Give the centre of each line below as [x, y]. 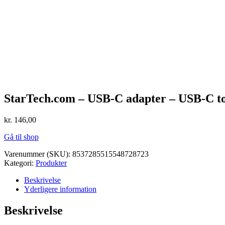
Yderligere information [60, 189]
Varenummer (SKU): [38, 154]
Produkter [51, 163]
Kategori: [19, 163]
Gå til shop [21, 137]
